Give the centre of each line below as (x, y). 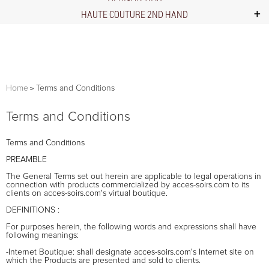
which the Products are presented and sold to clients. (103, 260)
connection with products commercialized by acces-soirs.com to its (128, 185)
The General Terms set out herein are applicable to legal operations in (134, 176)
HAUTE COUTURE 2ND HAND (134, 14)
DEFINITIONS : (33, 210)
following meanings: (42, 235)
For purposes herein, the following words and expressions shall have (131, 227)
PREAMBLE (26, 159)
